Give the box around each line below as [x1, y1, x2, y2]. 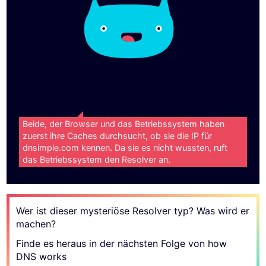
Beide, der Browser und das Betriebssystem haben [23, 119, 225, 129]
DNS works [16, 250, 67, 262]
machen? [16, 217, 56, 230]
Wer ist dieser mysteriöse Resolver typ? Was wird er [16, 204, 250, 217]
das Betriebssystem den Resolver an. [23, 154, 171, 165]
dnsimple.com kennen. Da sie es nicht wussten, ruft [23, 142, 228, 153]
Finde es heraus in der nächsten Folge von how [16, 237, 227, 249]
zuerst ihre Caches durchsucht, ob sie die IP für [23, 131, 213, 141]
